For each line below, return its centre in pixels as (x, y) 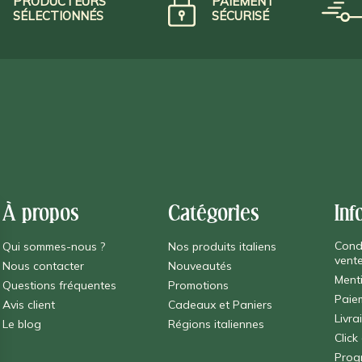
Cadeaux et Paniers (221, 305)
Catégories (214, 214)
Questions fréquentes (59, 286)
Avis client (28, 305)
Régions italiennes (217, 324)
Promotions (199, 286)
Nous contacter (43, 266)
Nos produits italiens (223, 247)
